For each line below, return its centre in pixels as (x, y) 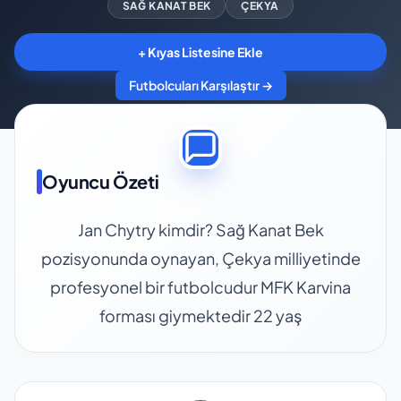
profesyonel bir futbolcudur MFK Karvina (200, 286)
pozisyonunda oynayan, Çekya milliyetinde (200, 258)
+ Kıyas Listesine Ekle (200, 51)
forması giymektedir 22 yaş (200, 315)
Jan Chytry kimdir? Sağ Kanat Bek (200, 229)
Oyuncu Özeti (101, 182)
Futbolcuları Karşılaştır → (200, 85)
